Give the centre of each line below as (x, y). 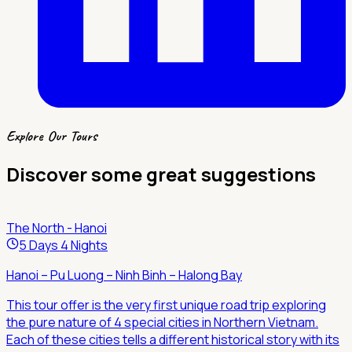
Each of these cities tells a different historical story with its (173, 340)
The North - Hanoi (57, 228)
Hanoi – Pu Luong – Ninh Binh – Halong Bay (124, 275)
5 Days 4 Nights (63, 246)
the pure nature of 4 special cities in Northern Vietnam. (162, 323)
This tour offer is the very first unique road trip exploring (166, 305)
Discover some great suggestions (161, 174)
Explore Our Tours (52, 136)
